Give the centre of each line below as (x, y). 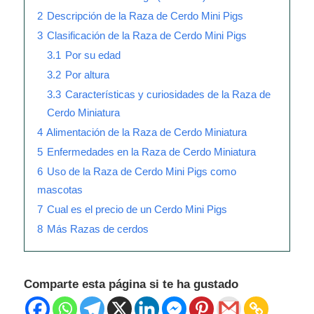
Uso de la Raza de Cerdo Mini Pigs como (142, 172)
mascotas (60, 190)
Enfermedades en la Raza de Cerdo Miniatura (151, 152)
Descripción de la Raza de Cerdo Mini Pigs (145, 16)
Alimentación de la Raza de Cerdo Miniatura (146, 132)
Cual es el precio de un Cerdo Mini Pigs (137, 210)
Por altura (87, 75)
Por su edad (93, 55)
